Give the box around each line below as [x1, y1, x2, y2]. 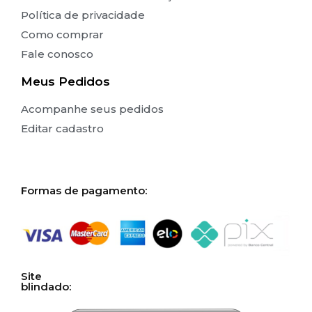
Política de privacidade [21, 8, 145, 22]
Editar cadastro [21, 121, 104, 135]
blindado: [21, 280, 71, 294]
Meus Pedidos [21, 74, 110, 88]
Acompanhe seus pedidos [21, 102, 164, 116]
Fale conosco [21, 47, 93, 61]
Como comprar [21, 27, 104, 41]
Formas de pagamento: [21, 183, 147, 197]
